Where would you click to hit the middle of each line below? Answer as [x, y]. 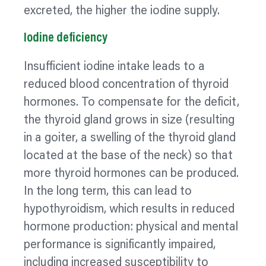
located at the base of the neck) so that [128, 156]
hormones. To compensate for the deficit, [132, 103]
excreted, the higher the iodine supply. [122, 11]
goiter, [61, 139]
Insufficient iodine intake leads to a [114, 67]
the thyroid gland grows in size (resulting [129, 121]
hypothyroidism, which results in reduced [129, 210]
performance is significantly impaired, [120, 246]
